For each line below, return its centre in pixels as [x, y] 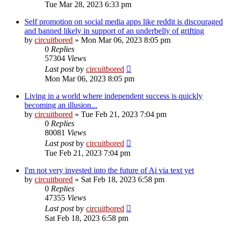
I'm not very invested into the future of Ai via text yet [109, 170]
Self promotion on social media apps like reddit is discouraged [124, 21]
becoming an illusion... [61, 105]
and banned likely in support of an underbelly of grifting [114, 31]
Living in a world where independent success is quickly [113, 96]
